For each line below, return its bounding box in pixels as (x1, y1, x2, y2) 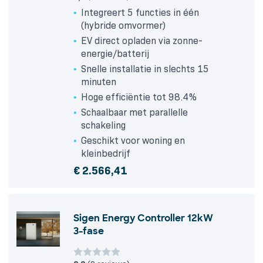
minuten (81, 76, 116, 88)
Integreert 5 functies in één (81, 7, 199, 19)
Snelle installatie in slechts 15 (81, 63, 209, 75)
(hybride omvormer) (81, 20, 166, 32)
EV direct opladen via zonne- (81, 35, 203, 47)
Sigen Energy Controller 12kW (73, 212, 213, 225)
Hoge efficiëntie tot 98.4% (81, 92, 197, 103)
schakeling (81, 120, 126, 131)
